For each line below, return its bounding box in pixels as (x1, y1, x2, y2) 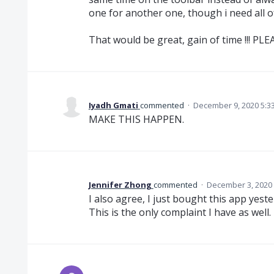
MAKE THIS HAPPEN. (88, 112, 184, 126)
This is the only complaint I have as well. (88, 205, 271, 219)
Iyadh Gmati (88, 99, 138, 111)
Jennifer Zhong (88, 179, 152, 190)
